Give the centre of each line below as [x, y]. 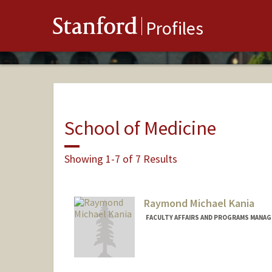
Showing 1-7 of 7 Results [121, 158]
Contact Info [170, 249]
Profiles [175, 28]
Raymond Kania [241, 264]
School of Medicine [140, 128]
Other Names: [172, 263]
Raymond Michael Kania [199, 203]
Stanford [95, 29]
